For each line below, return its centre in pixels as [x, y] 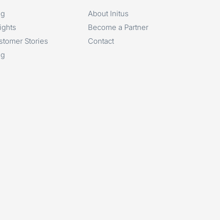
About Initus [109, 13]
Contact [101, 41]
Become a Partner [118, 27]
